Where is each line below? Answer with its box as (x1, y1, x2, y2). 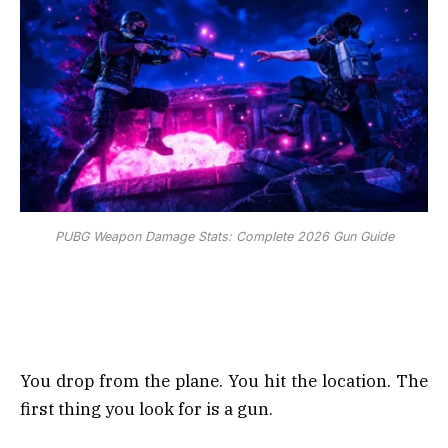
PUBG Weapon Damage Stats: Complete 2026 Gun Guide (54, 229, 394, 245)
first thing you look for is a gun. (20, 397, 273, 420)
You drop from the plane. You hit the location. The (20, 369, 428, 392)
